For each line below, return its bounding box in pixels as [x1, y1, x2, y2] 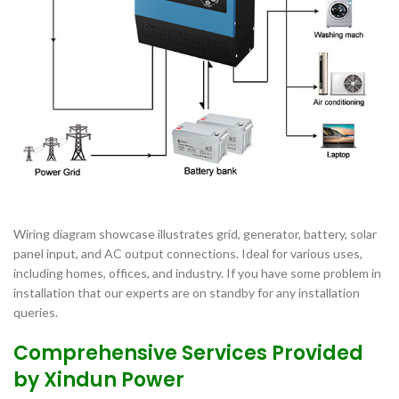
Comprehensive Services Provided [13, 338, 363, 367]
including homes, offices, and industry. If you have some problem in [13, 265, 381, 281]
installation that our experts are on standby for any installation [13, 284, 360, 300]
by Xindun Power [13, 365, 184, 394]
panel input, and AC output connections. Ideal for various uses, [13, 245, 362, 261]
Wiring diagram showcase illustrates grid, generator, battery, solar [13, 225, 377, 241]
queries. [13, 304, 58, 320]
